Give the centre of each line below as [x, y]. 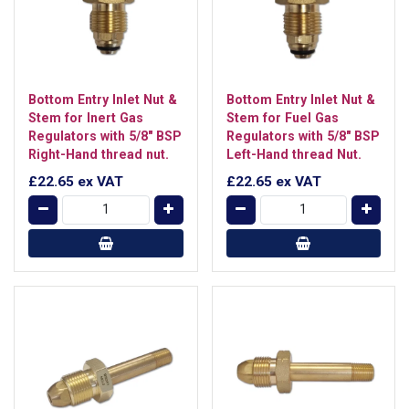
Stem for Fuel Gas [282, 118]
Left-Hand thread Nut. [294, 154]
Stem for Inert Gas [86, 118]
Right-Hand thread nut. [99, 154]
